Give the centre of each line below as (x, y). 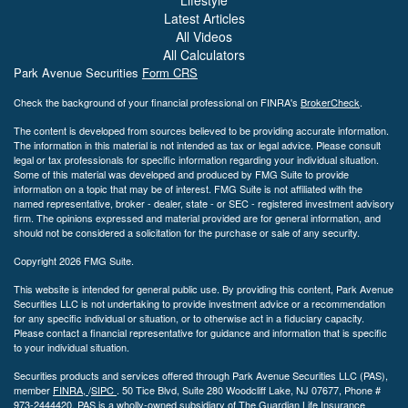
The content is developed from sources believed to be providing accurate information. (201, 130)
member (33, 389)
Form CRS (170, 72)
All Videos (204, 36)
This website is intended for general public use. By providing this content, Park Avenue (204, 288)
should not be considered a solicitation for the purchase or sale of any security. (187, 232)
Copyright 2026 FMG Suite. (74, 260)
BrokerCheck (330, 102)
